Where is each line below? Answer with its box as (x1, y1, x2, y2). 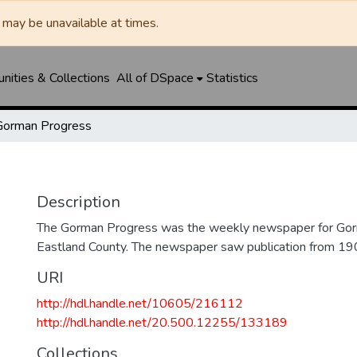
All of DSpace (116, 69, 194, 87)
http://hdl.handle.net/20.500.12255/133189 (37, 314, 288, 331)
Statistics (206, 69, 258, 87)
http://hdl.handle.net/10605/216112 (37, 295, 243, 312)
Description (37, 191, 120, 213)
